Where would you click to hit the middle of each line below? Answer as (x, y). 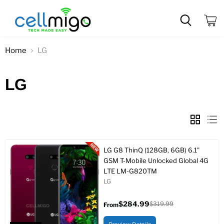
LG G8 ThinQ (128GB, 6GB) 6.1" (151, 150)
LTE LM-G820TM (130, 171)
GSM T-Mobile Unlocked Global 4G (156, 160)
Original (160, 212)
